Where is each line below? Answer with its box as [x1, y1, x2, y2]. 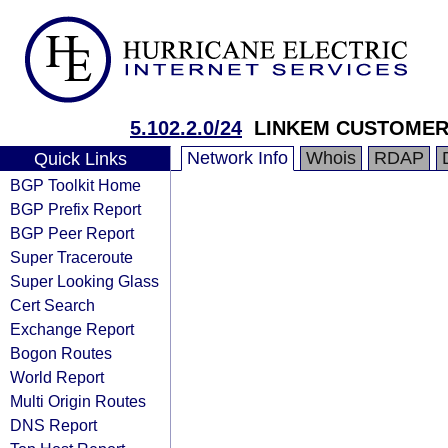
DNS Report [10, 416, 97, 434]
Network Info [187, 148, 288, 168]
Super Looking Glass [10, 272, 159, 290]
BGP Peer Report [10, 224, 134, 242]
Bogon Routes [10, 344, 112, 362]
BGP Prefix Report [10, 200, 141, 218]
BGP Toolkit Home [10, 176, 141, 194]
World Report [10, 368, 104, 386]
